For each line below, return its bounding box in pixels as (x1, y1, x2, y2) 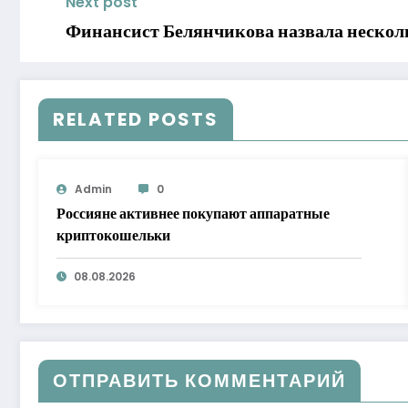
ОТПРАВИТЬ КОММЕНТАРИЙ (53, 367, 346, 393)
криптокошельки (56, 224, 170, 246)
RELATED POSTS (53, 106, 219, 132)
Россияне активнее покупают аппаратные (56, 202, 330, 224)
